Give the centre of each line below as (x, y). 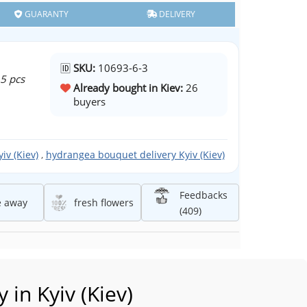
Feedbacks (203, 195)
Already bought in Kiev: (128, 88)
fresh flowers (104, 203)
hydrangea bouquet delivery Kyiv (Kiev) (135, 155)
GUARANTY (46, 14)
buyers (89, 102)
